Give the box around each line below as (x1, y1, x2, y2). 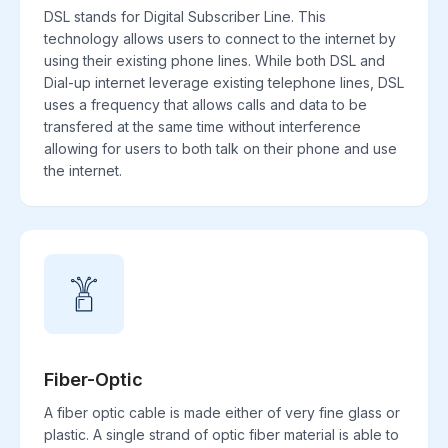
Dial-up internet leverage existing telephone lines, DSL (44, 74, 404, 92)
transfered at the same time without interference (44, 118, 361, 136)
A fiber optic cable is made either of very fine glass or (44, 404, 400, 422)
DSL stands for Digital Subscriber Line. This (44, 8, 326, 26)
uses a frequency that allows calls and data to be (44, 96, 367, 114)
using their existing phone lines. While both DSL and (44, 52, 385, 70)
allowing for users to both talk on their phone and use (44, 140, 397, 158)
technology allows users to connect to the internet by (44, 30, 396, 48)
